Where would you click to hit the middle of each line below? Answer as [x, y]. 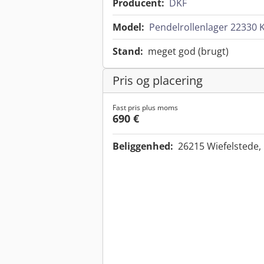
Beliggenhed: [143, 146]
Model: [128, 27]
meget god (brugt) [188, 52]
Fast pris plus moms [145, 108]
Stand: [128, 52]
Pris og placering [158, 81]
